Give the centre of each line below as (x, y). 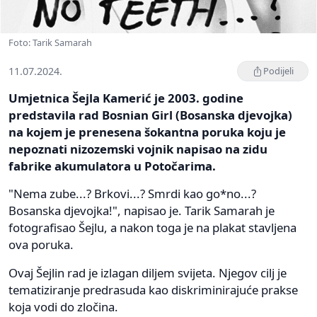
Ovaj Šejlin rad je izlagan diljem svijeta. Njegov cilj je (148, 273)
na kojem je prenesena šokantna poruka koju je (147, 132)
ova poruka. (41, 245)
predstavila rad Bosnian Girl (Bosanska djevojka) (150, 115)
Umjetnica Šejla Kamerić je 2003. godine (126, 98)
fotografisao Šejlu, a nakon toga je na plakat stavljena (152, 228)
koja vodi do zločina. (63, 307)
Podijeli (278, 71)
